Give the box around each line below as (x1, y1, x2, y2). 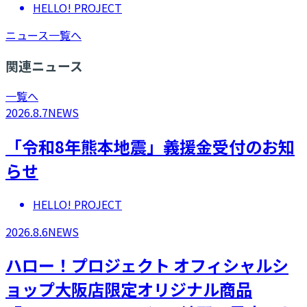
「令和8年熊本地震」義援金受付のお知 (5, 134, 295, 158)
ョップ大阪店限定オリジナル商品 (5, 277, 252, 302)
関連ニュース (5, 56, 83, 75)
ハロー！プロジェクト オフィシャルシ (5, 253, 288, 278)
